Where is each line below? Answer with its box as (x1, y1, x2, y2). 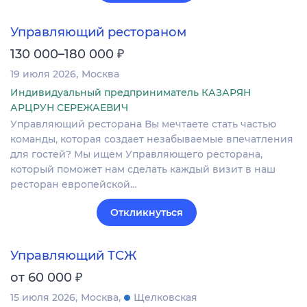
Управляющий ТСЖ (10, 248, 137, 264)
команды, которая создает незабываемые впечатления (10, 132, 293, 145)
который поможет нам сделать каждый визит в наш (10, 162, 275, 175)
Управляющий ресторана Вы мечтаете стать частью (10, 117, 276, 130)
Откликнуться (110, 206, 183, 219)
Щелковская (134, 291, 197, 304)
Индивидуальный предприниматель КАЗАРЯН (10, 86, 251, 99)
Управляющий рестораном (10, 24, 186, 40)
